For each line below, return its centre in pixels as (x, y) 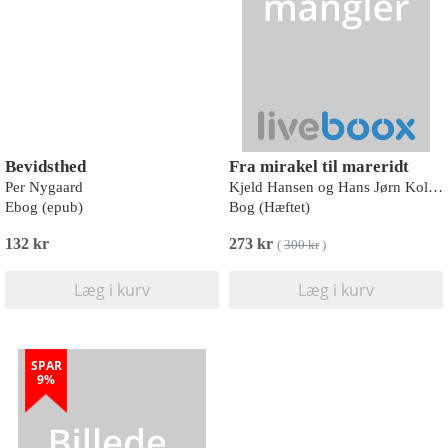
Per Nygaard (44, 187)
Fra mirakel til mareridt (319, 166)
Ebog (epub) (44, 207)
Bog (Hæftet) (269, 207)
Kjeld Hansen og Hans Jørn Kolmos (435, 187)
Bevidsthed (45, 166)
